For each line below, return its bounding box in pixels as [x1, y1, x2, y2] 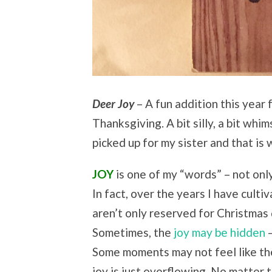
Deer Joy [92, 96, 134, 110]
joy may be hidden [174, 225, 265, 240]
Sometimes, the [92, 225, 174, 240]
